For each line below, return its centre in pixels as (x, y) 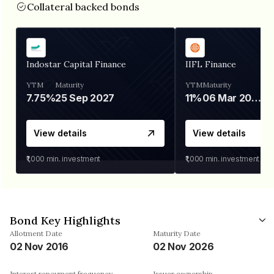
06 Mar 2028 (257, 98)
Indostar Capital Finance (76, 64)
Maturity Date (177, 233)
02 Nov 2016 (39, 246)
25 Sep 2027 (85, 98)
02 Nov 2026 (183, 246)
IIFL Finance (211, 64)
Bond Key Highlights (65, 220)
